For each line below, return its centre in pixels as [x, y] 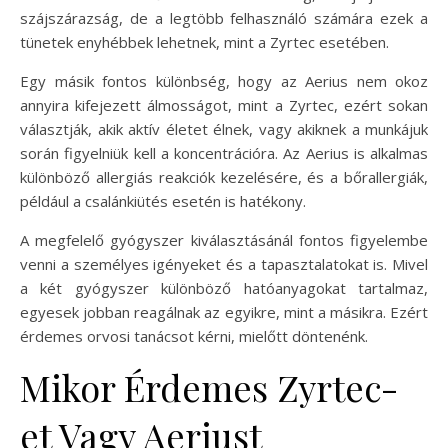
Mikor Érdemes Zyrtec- [209, 386]
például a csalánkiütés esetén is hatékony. [163, 200]
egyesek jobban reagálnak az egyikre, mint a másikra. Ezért [224, 311]
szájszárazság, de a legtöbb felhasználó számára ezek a [224, 17]
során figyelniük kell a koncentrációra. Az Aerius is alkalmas [224, 152]
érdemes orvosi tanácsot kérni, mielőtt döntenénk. [194, 335]
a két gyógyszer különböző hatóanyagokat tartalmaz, [224, 287]
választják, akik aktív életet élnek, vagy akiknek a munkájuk [224, 128]
